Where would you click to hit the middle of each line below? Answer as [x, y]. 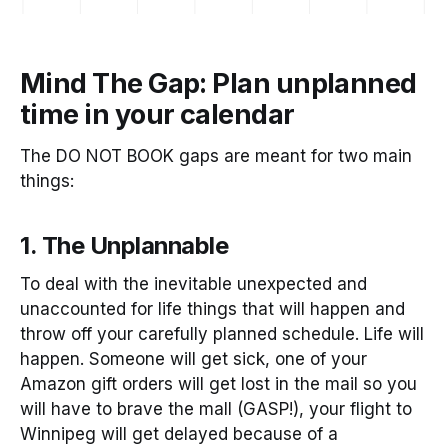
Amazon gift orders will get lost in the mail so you [218, 384]
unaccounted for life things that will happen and [212, 309]
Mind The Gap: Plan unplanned [218, 84]
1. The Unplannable [124, 245]
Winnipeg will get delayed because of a [179, 434]
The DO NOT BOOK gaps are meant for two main [216, 155]
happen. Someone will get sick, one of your [193, 359]
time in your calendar [157, 115]
